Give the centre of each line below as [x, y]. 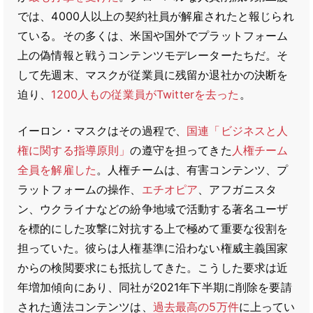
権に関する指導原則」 [74, 150]
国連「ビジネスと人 [238, 131]
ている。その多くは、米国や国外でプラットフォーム [153, 36]
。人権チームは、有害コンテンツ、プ [192, 170]
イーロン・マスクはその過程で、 [102, 131]
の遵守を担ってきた [181, 150]
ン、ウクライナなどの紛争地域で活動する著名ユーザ [153, 209]
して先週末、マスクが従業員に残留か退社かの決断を [153, 75]
